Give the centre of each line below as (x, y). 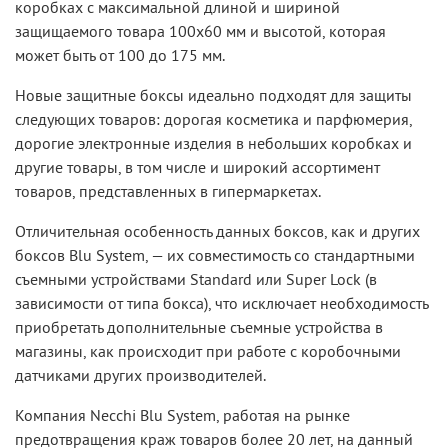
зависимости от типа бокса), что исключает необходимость (221, 303)
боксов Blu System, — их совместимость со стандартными (215, 255)
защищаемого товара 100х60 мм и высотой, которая (200, 31)
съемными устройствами (100, 279)
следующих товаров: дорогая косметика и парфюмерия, (213, 119)
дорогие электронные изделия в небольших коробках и (213, 143)
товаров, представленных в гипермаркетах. (168, 191)
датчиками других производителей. (140, 375)
